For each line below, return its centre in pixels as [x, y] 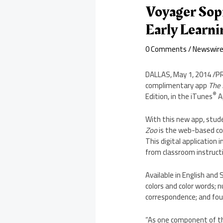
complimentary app [177, 86]
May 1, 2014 [192, 75]
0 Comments [166, 49]
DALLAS [158, 75]
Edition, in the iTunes [179, 97]
